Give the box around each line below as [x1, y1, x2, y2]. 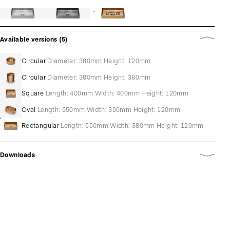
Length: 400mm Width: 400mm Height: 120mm [45, 89, 188, 98]
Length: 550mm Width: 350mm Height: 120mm [37, 105, 181, 113]
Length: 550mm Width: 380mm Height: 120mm [61, 121, 204, 130]
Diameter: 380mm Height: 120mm [47, 56, 151, 65]
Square [22, 89, 44, 98]
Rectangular [22, 121, 59, 130]
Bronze [105, 10, 121, 16]
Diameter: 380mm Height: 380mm [47, 72, 151, 81]
